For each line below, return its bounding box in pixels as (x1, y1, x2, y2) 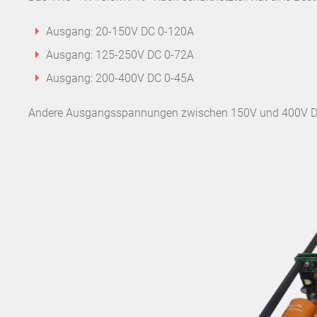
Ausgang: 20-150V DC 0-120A (46, 24, 194, 38)
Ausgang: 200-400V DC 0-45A (46, 71, 194, 85)
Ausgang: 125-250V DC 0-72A (46, 47, 194, 62)
